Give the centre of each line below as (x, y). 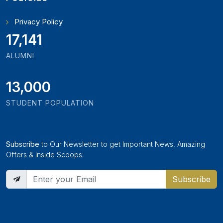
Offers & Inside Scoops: (45, 155)
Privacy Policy (39, 22)
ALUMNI (20, 56)
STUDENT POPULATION (50, 103)
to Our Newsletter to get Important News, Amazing (122, 144)
